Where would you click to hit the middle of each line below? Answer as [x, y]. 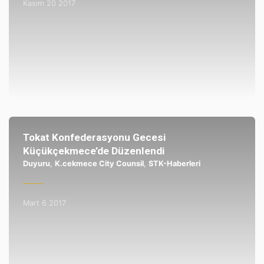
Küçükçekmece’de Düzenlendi [94, 151]
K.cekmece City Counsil [99, 163]
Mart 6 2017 [44, 203]
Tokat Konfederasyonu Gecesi [94, 137]
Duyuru [36, 163]
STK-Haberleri [174, 163]
